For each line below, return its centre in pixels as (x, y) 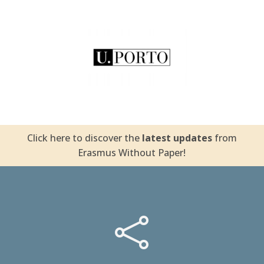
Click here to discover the (84, 138)
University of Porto (132, 42)
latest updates (177, 138)
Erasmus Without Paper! (132, 153)
